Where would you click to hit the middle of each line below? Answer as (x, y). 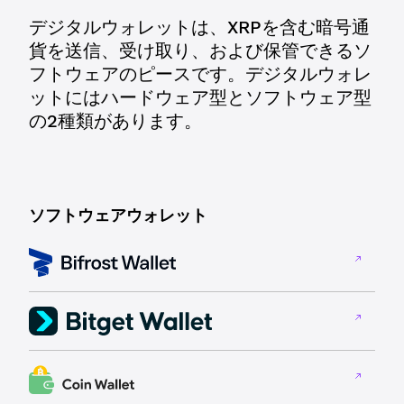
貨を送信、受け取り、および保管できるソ (200, 50)
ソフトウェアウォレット (118, 215)
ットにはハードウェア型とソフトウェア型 (200, 97)
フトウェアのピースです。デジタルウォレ (200, 74)
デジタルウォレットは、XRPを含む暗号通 (199, 27)
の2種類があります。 (115, 121)
